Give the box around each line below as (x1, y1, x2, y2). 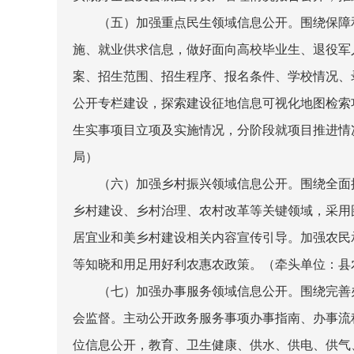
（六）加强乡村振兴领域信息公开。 (98, 177, 300, 190)
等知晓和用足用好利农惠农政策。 (73, 258, 262, 271)
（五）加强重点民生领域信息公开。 (98, 16, 300, 29)
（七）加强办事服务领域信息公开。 (98, 284, 300, 298)
